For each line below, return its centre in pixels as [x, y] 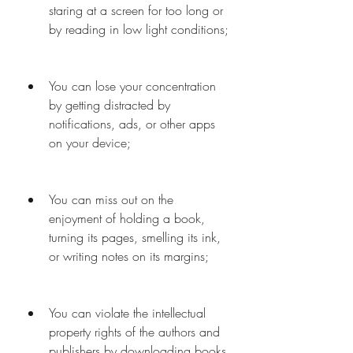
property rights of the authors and [134, 332]
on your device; [90, 143]
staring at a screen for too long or [136, 10]
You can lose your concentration [132, 86]
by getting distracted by [110, 105]
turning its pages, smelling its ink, [135, 237]
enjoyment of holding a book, [127, 218]
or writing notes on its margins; [129, 256]
